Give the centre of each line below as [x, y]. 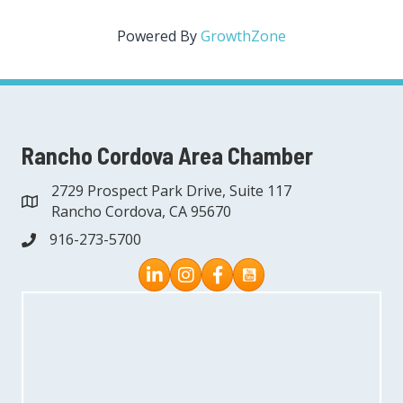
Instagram [204, 267]
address [47, 203]
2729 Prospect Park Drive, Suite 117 [171, 190]
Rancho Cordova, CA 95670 [141, 211]
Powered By [159, 36]
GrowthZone [243, 36]
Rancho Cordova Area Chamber [167, 155]
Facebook [233, 267]
